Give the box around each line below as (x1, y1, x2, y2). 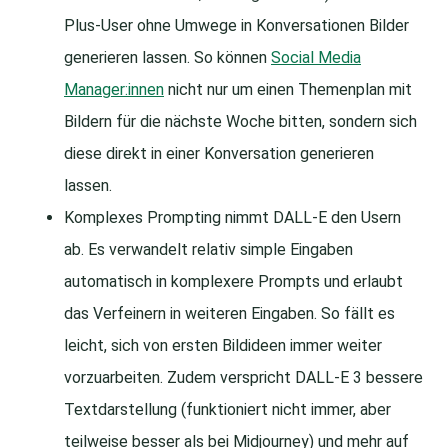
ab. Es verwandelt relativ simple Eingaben (64, 240, 353, 260)
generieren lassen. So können (64, 48, 271, 68)
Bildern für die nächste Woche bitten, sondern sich (64, 112, 417, 132)
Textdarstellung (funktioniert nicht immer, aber (64, 400, 391, 420)
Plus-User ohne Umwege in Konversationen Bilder (64, 16, 409, 36)
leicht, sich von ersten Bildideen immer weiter (64, 336, 382, 356)
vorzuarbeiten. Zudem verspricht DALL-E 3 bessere (64, 368, 423, 388)
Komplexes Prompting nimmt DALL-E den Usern (64, 208, 401, 228)
